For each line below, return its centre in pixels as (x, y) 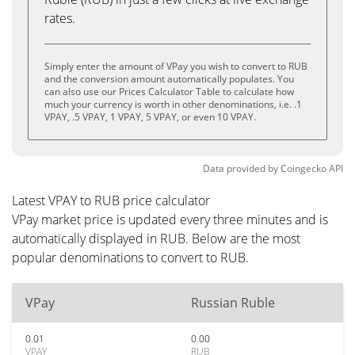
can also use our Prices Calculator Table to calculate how (169, 92)
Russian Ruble (233, 303)
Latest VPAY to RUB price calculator (111, 200)
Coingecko (303, 168)
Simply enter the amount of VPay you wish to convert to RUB (176, 66)
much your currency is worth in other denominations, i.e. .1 (173, 104)
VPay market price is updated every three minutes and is (170, 219)
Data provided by (240, 168)
